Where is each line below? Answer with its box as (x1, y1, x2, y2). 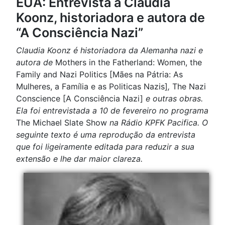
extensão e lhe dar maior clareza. (16, 154, 143, 164)
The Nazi (172, 81, 206, 91)
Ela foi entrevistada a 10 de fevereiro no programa (16, 105, 208, 116)
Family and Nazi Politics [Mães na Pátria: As (16, 69, 183, 79)
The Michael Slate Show (16, 118, 109, 128)
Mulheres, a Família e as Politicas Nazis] (16, 81, 168, 91)
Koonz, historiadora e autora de (16, 10, 205, 25)
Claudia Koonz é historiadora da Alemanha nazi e (16, 45, 203, 55)
